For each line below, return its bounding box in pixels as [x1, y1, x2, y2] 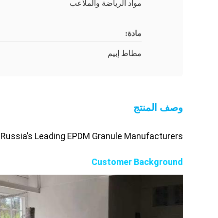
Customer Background [91, 157, 183, 167]
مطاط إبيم [108, 49, 142, 57]
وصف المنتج [133, 102, 183, 113]
